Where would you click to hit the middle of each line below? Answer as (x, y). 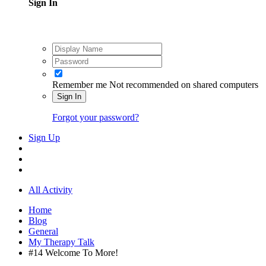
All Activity (50, 189)
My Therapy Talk (61, 242)
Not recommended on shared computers (184, 84)
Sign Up (44, 137)
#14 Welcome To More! (73, 252)
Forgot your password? (96, 117)
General (43, 231)
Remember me (80, 84)
